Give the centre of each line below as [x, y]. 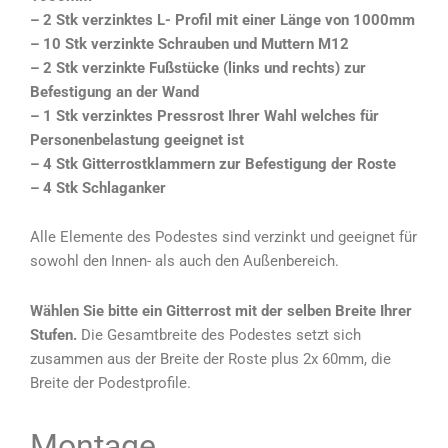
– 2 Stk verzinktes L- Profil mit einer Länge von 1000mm [222, 19]
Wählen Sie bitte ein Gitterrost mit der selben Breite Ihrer [221, 310]
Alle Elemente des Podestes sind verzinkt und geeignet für [223, 237]
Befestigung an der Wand [114, 91]
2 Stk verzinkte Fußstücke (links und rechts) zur [204, 67]
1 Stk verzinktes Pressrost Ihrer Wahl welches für [211, 115]
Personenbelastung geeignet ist [137, 139]
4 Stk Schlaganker [104, 187]
